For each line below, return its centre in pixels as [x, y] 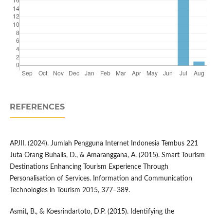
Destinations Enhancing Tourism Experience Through [89, 167]
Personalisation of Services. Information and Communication [101, 179]
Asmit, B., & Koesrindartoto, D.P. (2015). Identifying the [92, 212]
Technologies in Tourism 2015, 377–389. [70, 191]
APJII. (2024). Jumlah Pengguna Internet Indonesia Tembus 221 [104, 144]
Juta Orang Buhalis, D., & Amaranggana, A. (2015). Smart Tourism [107, 155]
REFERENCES [37, 107]
